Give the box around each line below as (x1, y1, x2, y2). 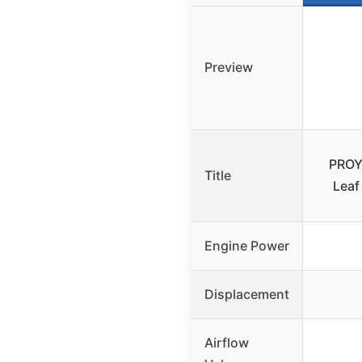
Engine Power (204, 237, 289, 254)
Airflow (204, 334, 249, 351)
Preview (204, 58, 253, 75)
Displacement (204, 285, 289, 302)
